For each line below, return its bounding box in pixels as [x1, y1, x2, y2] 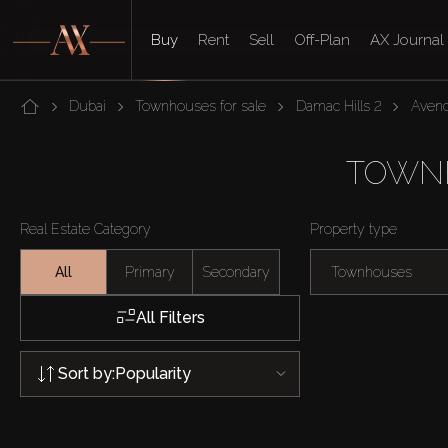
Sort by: [58, 363, 115, 383]
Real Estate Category [20, 221, 151, 237]
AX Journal [370, 31, 445, 49]
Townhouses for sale [135, 98, 267, 114]
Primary [124, 263, 175, 280]
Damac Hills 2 [295, 98, 382, 114]
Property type [310, 221, 397, 237]
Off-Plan [294, 31, 351, 49]
